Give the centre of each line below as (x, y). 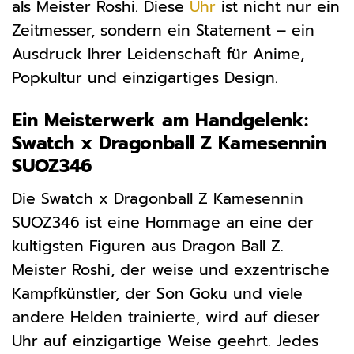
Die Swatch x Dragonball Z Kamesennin (158, 198)
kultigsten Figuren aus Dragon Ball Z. (148, 246)
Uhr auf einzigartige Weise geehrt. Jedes (165, 341)
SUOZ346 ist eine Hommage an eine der (163, 222)
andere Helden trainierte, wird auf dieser (166, 317)
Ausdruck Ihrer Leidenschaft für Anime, (158, 54)
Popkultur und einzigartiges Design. (145, 77)
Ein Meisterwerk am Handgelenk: (160, 121)
